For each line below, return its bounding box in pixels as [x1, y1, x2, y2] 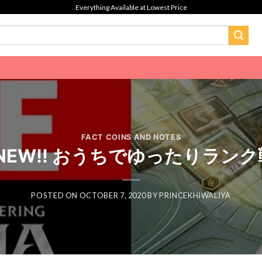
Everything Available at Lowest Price [75, 2, 187, 12]
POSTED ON [31, 191, 80, 201]
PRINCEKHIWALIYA [159, 191, 231, 201]
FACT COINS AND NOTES [81, 132, 181, 142]
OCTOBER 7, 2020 [79, 191, 146, 201]
